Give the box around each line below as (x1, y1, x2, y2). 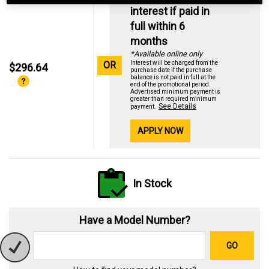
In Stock (132, 177, 172, 190)
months (130, 35, 168, 47)
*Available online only (130, 49, 203, 58)
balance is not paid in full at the (130, 74, 216, 80)
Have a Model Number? (79, 214, 190, 226)
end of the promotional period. (130, 81, 211, 88)
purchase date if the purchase (130, 67, 213, 73)
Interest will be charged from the (130, 59, 219, 66)
